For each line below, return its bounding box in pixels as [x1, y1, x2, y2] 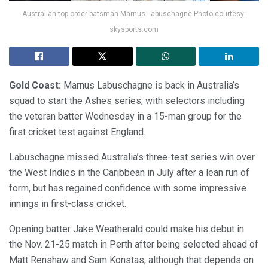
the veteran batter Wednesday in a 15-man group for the [9, 110, 242, 122]
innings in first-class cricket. [9, 197, 126, 209]
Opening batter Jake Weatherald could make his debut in [9, 223, 244, 234]
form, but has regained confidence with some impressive [9, 182, 246, 194]
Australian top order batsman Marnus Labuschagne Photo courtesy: [22, 9, 246, 18]
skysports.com [109, 25, 159, 33]
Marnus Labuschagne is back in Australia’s [63, 79, 239, 91]
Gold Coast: [9, 79, 63, 91]
